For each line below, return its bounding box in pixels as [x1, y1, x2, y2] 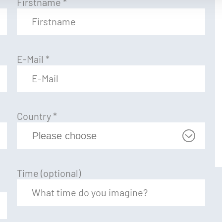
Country [17, 110, 53, 122]
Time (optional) [17, 167, 81, 179]
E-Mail [17, 53, 46, 65]
